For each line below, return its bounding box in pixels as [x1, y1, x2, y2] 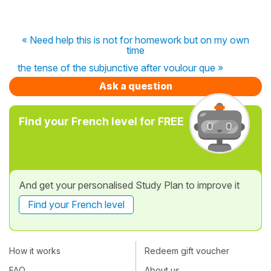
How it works [9, 246, 60, 256]
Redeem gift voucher [145, 246, 229, 256]
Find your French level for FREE [19, 114, 184, 128]
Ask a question [99, 79, 172, 92]
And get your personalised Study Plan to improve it [19, 178, 240, 191]
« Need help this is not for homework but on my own [22, 33, 249, 46]
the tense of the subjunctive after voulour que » [18, 61, 223, 74]
